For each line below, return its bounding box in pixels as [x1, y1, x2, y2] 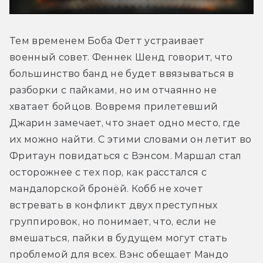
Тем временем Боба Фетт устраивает [9, 35, 205, 46]
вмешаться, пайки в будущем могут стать [9, 232, 228, 244]
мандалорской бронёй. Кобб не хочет [9, 183, 203, 194]
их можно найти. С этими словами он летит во [9, 133, 252, 145]
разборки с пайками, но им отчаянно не [9, 84, 217, 96]
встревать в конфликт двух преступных [9, 199, 218, 211]
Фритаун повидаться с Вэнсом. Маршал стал [9, 150, 242, 161]
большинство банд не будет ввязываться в [9, 68, 234, 79]
